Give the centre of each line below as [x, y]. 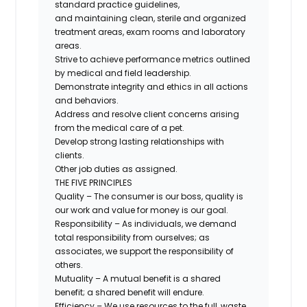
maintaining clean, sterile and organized [161, 18]
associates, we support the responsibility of [145, 251]
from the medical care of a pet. [120, 127]
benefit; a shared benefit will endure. [130, 292]
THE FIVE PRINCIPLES [94, 182]
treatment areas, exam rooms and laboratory [150, 32]
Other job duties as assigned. [117, 169]
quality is [224, 196]
